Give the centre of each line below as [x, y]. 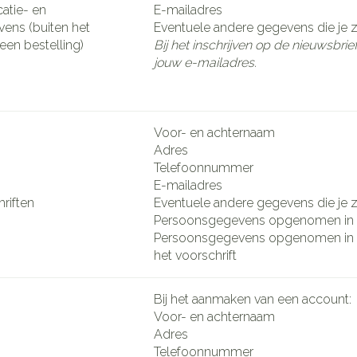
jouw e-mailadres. [205, 62]
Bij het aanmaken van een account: [253, 299]
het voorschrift [195, 255]
